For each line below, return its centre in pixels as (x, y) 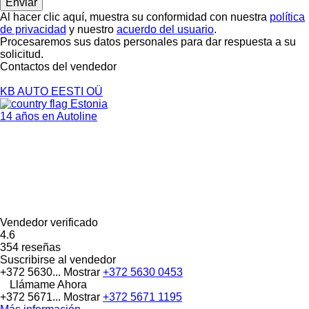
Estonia (88, 103)
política (287, 17)
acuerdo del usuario (165, 29)
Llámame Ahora (48, 284)
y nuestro (91, 29)
